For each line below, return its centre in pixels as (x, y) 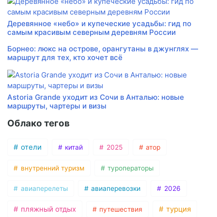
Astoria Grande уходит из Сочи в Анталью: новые (96, 97)
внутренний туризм (51, 168)
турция (177, 209)
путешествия (120, 209)
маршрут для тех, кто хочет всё (65, 58)
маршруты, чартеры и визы (57, 106)
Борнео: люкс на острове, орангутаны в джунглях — (103, 49)
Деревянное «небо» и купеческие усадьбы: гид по (99, 24)
